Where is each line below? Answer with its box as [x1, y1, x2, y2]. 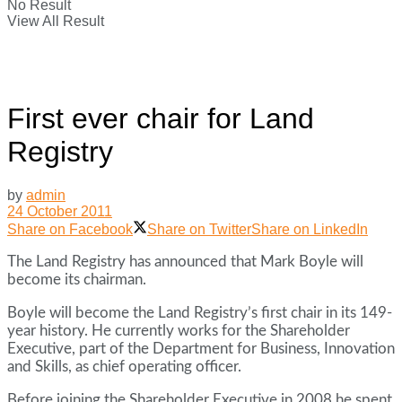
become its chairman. [7, 272, 146, 288]
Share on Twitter [147, 222, 251, 238]
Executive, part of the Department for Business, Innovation [7, 341, 395, 357]
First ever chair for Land [7, 101, 314, 135]
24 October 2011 [7, 204, 112, 220]
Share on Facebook [7, 222, 133, 238]
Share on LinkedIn [251, 222, 368, 238]
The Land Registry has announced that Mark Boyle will [7, 254, 363, 270]
